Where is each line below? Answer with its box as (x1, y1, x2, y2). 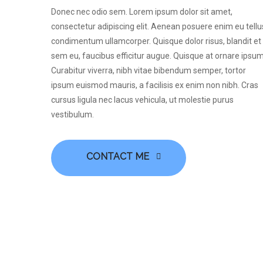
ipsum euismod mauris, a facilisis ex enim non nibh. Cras (51, 80, 258, 90)
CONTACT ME (86, 151, 149, 162)
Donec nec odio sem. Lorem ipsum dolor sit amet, (51, 7, 232, 16)
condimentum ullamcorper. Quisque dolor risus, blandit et (51, 36, 261, 46)
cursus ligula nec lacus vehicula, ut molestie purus (51, 95, 234, 104)
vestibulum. (51, 110, 94, 119)
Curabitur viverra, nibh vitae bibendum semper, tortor (51, 66, 246, 75)
